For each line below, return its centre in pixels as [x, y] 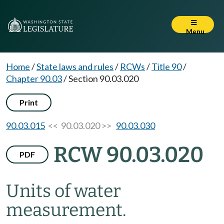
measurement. [66, 210]
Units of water [63, 191]
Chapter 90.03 [34, 78]
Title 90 [166, 66]
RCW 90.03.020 [128, 155]
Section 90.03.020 [103, 78]
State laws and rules [75, 66]
